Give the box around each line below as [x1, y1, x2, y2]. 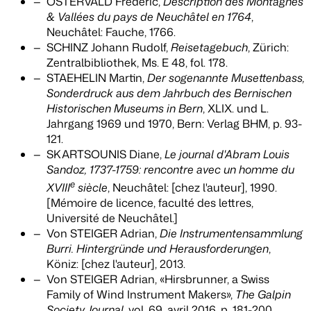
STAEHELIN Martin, [47, 70, 148, 86]
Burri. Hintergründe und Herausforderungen [47, 241, 269, 257]
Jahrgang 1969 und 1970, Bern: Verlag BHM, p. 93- [47, 116, 303, 132]
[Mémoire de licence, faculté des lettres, [47, 195, 254, 211]
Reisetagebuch [171, 40, 249, 56]
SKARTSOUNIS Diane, [47, 146, 165, 162]
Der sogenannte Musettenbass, [147, 70, 305, 86]
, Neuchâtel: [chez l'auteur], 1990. [108, 180, 278, 196]
